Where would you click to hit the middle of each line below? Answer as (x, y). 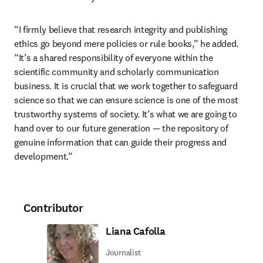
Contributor (53, 208)
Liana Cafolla (136, 231)
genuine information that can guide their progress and (121, 142)
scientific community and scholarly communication (117, 72)
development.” (43, 156)
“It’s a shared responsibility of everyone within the (114, 58)
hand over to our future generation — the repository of (121, 128)
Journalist (124, 252)
